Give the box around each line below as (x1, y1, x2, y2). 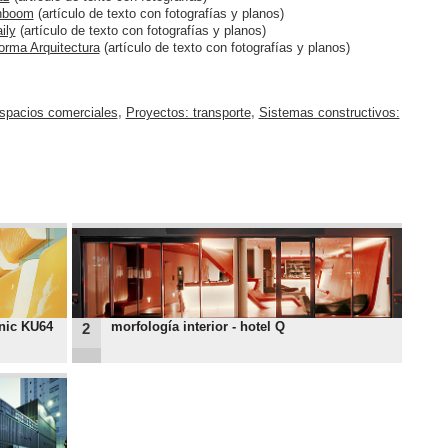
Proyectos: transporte (125, 105, 251, 121)
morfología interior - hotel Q (110, 318, 285, 334)
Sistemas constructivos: (258, 105, 400, 121)
